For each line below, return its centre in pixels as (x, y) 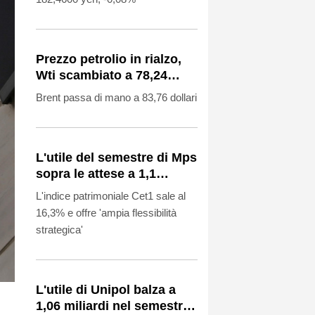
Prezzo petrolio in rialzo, (109, 59)
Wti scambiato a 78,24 (102, 75)
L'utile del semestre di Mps (116, 157)
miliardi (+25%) (81, 189)
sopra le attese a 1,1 (96, 173)
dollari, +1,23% (80, 91)
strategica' (59, 229)
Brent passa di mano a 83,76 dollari (116, 97)
